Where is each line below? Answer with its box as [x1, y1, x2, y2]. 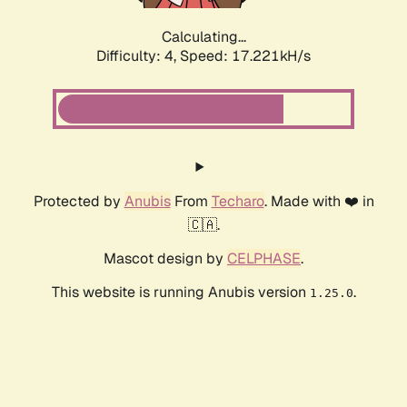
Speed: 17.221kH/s [180, 46, 311, 66]
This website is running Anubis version [51, 283, 310, 303]
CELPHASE [227, 249, 301, 269]
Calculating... [161, 27, 246, 47]
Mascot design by [104, 249, 227, 269]
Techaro [211, 192, 264, 212]
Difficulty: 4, [96, 46, 180, 66]
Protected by [33, 192, 124, 212]
